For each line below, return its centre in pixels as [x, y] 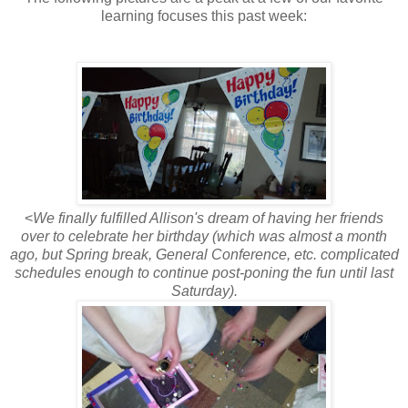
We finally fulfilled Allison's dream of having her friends [208, 218]
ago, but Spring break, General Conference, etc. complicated [204, 254]
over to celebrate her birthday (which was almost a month [204, 236]
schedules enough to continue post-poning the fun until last [204, 272]
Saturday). [204, 291]
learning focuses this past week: [204, 15]
